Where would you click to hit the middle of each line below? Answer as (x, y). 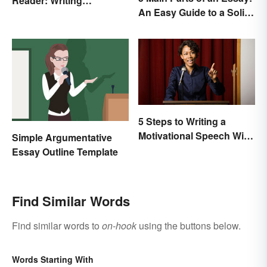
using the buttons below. (189, 226)
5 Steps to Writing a (182, 121)
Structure (159, 27)
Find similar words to (57, 226)
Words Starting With (53, 260)
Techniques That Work (63, 15)
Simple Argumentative (62, 138)
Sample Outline (173, 150)
